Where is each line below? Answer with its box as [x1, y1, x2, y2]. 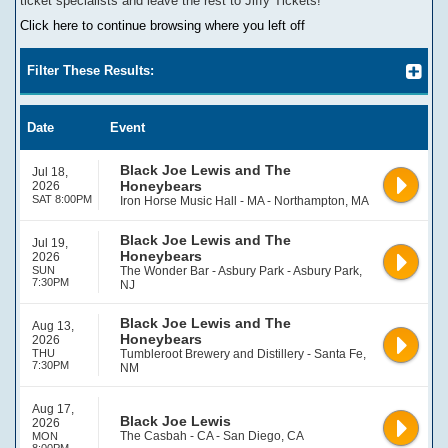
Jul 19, [32, 236, 68, 250]
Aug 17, [32, 402, 74, 416]
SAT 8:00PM [32, 193, 92, 205]
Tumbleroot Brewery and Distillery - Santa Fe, [120, 347, 366, 361]
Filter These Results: [27, 63, 154, 78]
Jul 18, [32, 165, 68, 179]
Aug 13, [32, 319, 74, 333]
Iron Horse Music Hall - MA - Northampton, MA [120, 194, 369, 208]
